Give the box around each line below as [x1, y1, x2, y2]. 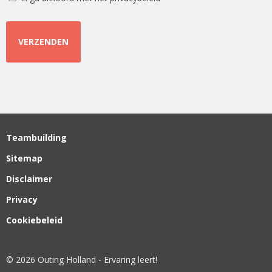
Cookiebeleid [6, 214, 63, 226]
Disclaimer [6, 172, 52, 185]
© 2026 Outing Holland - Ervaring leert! [6, 253, 157, 265]
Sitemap [6, 152, 42, 164]
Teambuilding [6, 131, 67, 143]
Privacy [6, 193, 38, 205]
